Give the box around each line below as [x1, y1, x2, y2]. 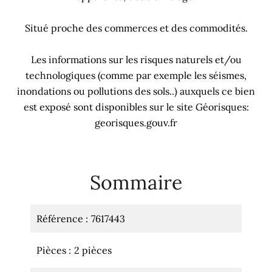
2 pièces [74, 244, 112, 256]
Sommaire [90, 170, 182, 195]
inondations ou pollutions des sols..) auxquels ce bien [17, 85, 255, 97]
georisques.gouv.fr [95, 117, 177, 129]
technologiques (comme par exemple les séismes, [25, 69, 246, 81]
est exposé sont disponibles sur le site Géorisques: [23, 101, 249, 113]
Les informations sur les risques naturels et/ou [30, 53, 242, 66]
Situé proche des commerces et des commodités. [24, 22, 248, 34]
